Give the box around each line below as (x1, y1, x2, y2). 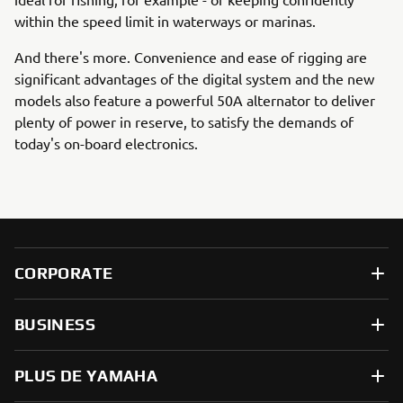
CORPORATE (14, 264, 113, 282)
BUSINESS (14, 315, 95, 334)
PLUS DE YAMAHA (14, 366, 158, 385)
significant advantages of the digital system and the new (14, 69, 374, 87)
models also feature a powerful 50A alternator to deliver (14, 91, 375, 109)
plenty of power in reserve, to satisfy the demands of (14, 112, 354, 130)
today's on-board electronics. (14, 134, 198, 152)
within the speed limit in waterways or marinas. (14, 12, 316, 30)
